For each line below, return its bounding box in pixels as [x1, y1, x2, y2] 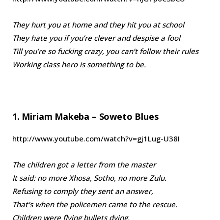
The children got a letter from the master [12, 159, 156, 169]
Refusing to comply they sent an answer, [12, 186, 153, 196]
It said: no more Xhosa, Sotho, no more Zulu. [12, 172, 166, 183]
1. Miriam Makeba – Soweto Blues [12, 110, 159, 122]
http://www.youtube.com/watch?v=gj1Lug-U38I [12, 133, 180, 143]
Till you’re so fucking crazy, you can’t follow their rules [12, 46, 198, 56]
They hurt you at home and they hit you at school [12, 19, 184, 29]
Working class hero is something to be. [12, 59, 146, 69]
